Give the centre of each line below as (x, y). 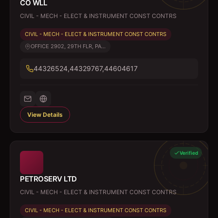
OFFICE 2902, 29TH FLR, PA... (68, 46)
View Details (45, 115)
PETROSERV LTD (48, 179)
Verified (189, 153)
